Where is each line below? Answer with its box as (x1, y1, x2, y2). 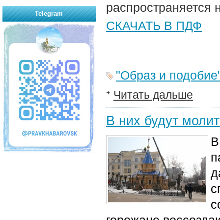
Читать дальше (113, 88, 193, 101)
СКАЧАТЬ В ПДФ (106, 19, 202, 32)
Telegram (35, 9, 63, 17)
